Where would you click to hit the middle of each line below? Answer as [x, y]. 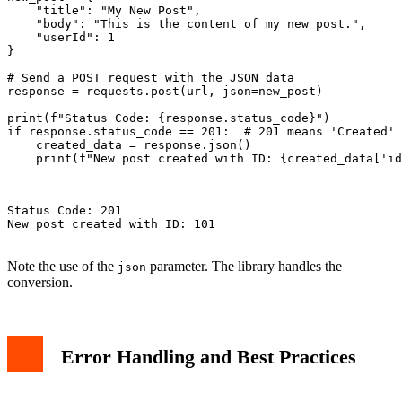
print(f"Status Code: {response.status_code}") [169, 118]
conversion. [40, 283]
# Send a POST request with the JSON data [151, 78]
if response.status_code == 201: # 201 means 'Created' [201, 132]
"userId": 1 [61, 38]
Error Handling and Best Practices [209, 357]
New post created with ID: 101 [111, 224]
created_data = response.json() [129, 145]
